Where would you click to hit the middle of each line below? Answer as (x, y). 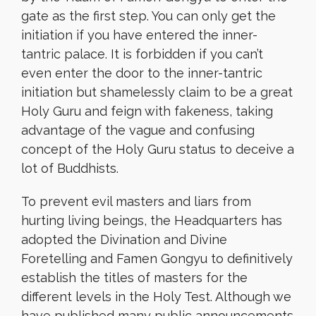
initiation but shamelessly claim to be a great (157, 92)
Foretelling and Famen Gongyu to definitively (157, 259)
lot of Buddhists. (70, 168)
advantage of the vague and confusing (138, 130)
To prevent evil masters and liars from (136, 201)
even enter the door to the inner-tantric (142, 73)
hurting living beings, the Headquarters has (152, 220)
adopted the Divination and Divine (124, 239)
